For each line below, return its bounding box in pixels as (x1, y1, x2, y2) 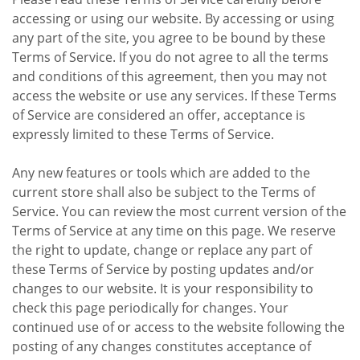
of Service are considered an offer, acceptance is (12, 105, 305, 124)
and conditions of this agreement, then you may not (12, 67, 327, 85)
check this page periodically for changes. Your (12, 298, 288, 317)
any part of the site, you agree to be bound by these (12, 28, 325, 47)
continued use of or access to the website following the (12, 317, 345, 336)
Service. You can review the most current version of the (12, 202, 346, 220)
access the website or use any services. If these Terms (12, 86, 337, 104)
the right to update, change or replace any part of (12, 240, 312, 259)
